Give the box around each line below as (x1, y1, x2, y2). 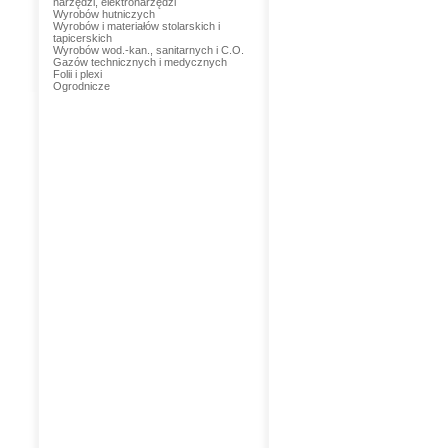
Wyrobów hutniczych (52, 8, 155, 20)
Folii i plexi (52, 68, 102, 80)
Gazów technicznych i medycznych (52, 56, 227, 68)
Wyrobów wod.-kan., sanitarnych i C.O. (52, 44, 244, 56)
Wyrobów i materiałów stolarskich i (52, 20, 220, 32)
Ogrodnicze (52, 80, 110, 92)
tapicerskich (52, 32, 112, 44)
